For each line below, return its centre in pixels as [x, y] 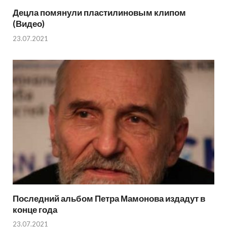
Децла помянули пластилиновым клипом [99, 13]
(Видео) [29, 24]
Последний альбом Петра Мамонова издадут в [109, 198]
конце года [35, 209]
